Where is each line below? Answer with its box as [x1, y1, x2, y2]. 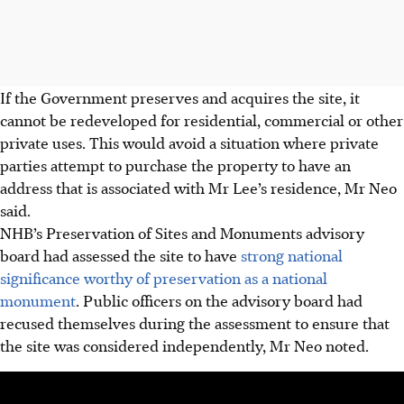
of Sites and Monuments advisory [134, 221, 364, 243]
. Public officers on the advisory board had [76, 289, 363, 311]
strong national [241, 243, 343, 266]
